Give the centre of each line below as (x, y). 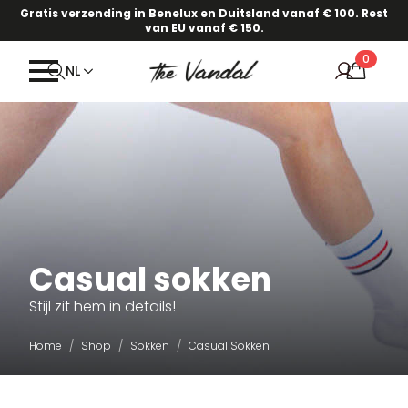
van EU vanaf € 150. (204, 27)
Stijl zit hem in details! (102, 306)
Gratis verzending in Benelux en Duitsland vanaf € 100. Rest (204, 13)
